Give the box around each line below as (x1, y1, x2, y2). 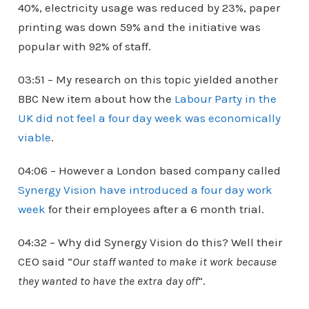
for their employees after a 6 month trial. (45, 201, 264, 216)
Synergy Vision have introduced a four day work (17, 182, 272, 197)
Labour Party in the (174, 91, 277, 106)
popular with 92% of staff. (17, 39, 151, 53)
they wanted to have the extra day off (17, 273, 198, 288)
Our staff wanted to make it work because (72, 254, 277, 268)
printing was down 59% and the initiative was (17, 19, 261, 34)
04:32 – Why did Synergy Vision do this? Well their (17, 235, 282, 249)
